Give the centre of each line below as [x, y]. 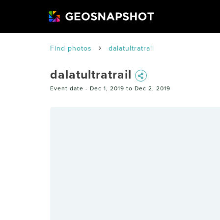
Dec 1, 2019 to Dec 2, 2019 [130, 88]
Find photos [71, 48]
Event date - [70, 88]
